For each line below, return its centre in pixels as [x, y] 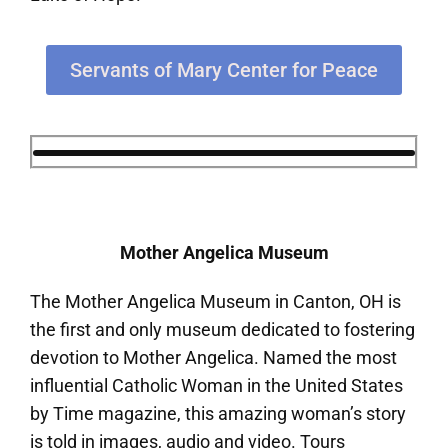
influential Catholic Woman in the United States [216, 386]
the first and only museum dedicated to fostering [222, 330]
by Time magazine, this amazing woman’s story [218, 414]
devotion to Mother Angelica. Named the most [213, 358]
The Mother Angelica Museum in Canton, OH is [215, 302]
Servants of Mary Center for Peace [224, 70]
